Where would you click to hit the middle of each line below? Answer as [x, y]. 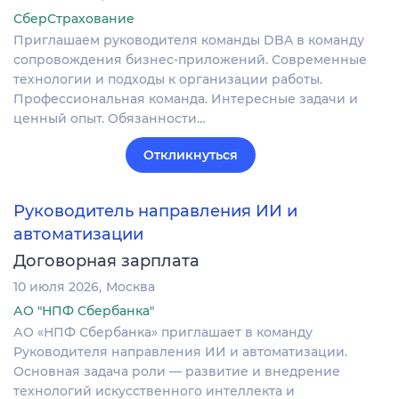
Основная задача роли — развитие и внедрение [177, 372]
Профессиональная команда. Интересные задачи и [186, 98]
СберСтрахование [74, 18]
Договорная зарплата [106, 261]
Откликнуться [191, 155]
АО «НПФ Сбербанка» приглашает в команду [163, 333]
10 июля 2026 [56, 287]
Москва [130, 287]
